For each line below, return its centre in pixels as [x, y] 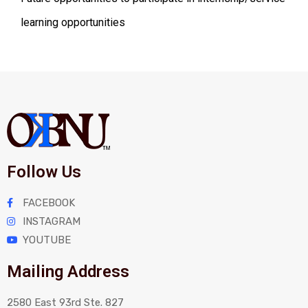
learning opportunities [73, 22]
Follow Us [44, 172]
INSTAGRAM [51, 221]
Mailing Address [68, 271]
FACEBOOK [48, 202]
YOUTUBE [46, 240]
